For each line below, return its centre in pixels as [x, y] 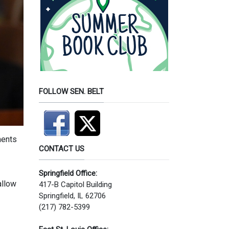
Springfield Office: [68, 173]
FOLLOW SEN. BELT [71, 91]
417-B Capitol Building [75, 184]
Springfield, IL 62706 [72, 196]
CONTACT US [62, 148]
